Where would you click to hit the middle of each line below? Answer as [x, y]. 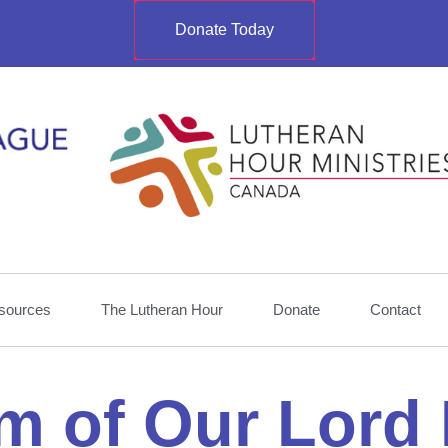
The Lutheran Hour [162, 309]
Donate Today [224, 29]
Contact [395, 309]
